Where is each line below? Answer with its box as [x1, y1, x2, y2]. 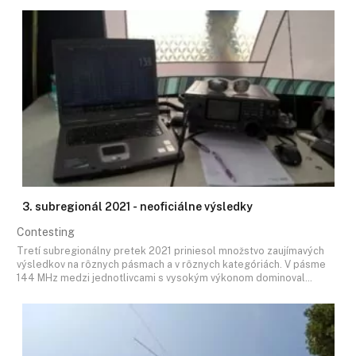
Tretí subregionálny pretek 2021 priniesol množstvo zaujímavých [17, 244, 324, 257]
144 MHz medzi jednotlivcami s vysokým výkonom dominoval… [17, 271, 312, 284]
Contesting [17, 226, 75, 239]
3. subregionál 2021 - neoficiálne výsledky [22, 200, 253, 214]
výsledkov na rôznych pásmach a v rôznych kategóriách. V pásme [17, 257, 326, 270]
